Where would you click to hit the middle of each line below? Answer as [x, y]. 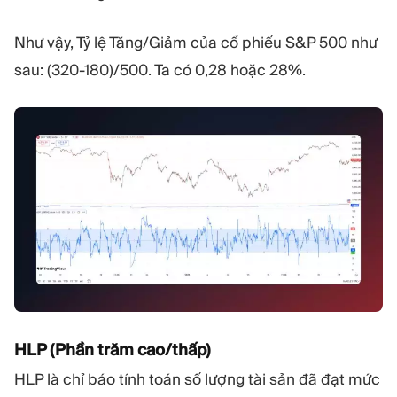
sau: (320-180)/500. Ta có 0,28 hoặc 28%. [160, 70]
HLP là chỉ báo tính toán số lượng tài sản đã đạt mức [197, 379]
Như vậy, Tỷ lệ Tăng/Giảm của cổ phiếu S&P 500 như [196, 43]
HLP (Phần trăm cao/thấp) [113, 349]
